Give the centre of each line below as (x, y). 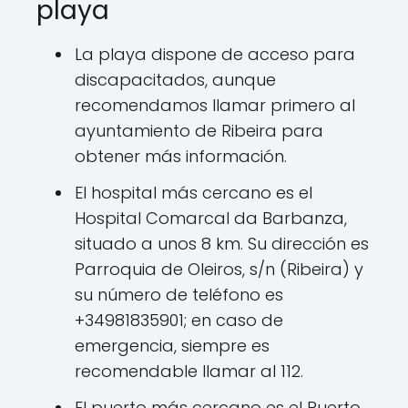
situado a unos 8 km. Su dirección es (222, 244)
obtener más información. (181, 156)
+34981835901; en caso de (179, 320)
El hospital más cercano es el (194, 193)
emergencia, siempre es (172, 346)
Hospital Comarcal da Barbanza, (211, 218)
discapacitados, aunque (175, 80)
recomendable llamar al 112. (189, 371)
